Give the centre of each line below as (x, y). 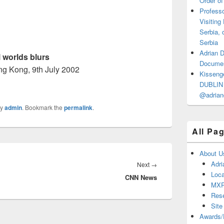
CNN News (141, 177)
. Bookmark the (43, 107)
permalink (78, 108)
